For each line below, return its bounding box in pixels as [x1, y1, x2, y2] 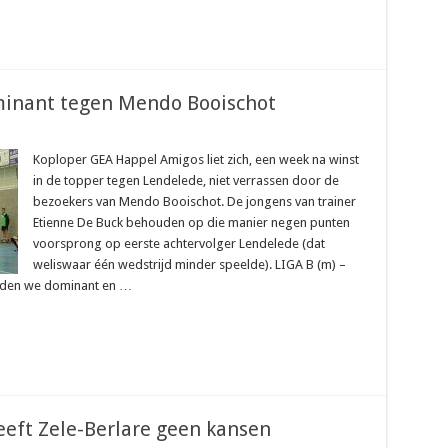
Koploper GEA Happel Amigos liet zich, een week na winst [32, 152, 359, 167]
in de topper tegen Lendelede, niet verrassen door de [32, 173, 339, 188]
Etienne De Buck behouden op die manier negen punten [32, 215, 350, 230]
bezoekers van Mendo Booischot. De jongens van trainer [32, 194, 356, 209]
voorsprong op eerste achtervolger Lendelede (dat [32, 236, 325, 251]
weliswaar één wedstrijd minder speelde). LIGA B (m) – [32, 257, 346, 272]
